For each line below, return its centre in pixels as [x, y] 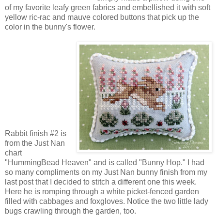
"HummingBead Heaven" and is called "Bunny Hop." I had [105, 162]
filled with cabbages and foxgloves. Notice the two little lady [107, 201]
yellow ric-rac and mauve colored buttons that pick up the [102, 17]
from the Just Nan [35, 143]
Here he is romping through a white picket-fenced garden [102, 191]
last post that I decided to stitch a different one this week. [101, 182]
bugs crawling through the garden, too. [70, 211]
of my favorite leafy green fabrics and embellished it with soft [108, 7]
